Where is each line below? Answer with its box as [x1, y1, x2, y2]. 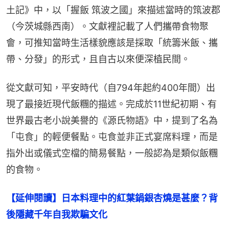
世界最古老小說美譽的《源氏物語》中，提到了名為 [6, 115, 218, 126]
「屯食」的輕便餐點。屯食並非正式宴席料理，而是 [6, 131, 218, 143]
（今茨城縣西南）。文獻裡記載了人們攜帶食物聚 [6, 21, 209, 32]
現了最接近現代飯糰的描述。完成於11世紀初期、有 [6, 99, 217, 110]
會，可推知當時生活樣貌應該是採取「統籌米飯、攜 [6, 37, 218, 49]
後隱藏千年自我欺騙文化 [6, 209, 107, 220]
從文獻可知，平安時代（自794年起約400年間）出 [6, 82, 215, 94]
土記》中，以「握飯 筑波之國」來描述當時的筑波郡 [6, 5, 220, 16]
